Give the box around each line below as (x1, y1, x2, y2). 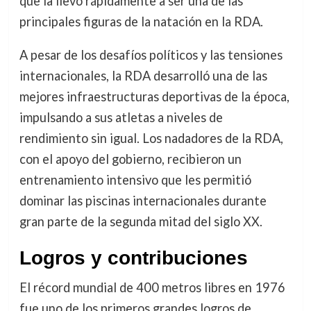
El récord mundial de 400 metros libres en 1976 (19, 280, 285, 296)
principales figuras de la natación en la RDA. (19, 14, 263, 29)
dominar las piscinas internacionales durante (19, 193, 267, 209)
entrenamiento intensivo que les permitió (19, 172, 251, 188)
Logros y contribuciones (19, 247, 248, 269)
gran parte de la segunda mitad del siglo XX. (19, 214, 262, 230)
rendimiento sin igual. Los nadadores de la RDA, (19, 131, 283, 146)
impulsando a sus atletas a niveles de (19, 110, 223, 126)
